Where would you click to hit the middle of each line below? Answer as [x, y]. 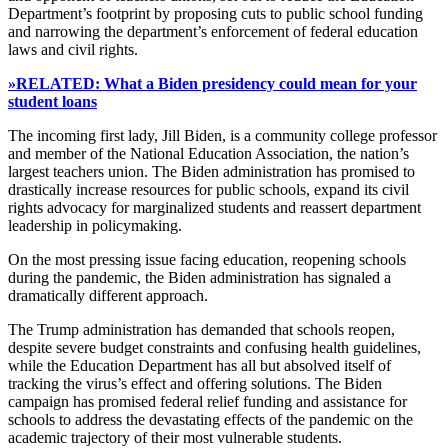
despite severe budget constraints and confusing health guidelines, [214, 348]
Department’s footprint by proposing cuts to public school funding [215, 14]
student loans [52, 102]
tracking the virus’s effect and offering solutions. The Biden [195, 384]
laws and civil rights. [73, 50]
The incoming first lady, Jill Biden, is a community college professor [222, 136]
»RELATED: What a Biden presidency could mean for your [212, 84]
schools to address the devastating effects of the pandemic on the [210, 420]
